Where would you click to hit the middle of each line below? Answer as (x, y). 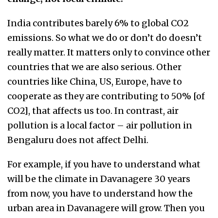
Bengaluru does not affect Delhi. (78, 140)
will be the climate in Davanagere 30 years (99, 179)
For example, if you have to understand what (104, 164)
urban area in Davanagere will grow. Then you (106, 208)
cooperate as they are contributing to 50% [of (106, 96)
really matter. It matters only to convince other (109, 53)
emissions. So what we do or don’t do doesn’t (105, 38)
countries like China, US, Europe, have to (95, 82)
